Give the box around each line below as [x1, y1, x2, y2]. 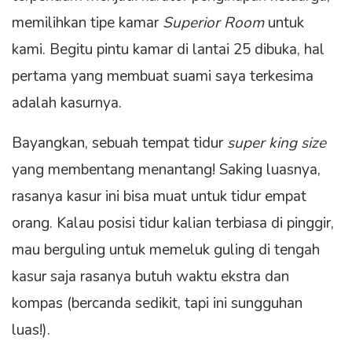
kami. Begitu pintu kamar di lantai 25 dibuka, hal [12, 39, 324, 60]
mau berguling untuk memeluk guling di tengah [12, 240, 320, 261]
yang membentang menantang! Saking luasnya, [12, 159, 321, 181]
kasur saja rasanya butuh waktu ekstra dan [12, 266, 289, 288]
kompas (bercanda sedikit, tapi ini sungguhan [12, 293, 302, 314]
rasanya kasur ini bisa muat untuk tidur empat [12, 186, 306, 207]
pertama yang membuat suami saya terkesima [12, 66, 313, 87]
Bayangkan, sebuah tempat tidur [12, 133, 227, 154]
